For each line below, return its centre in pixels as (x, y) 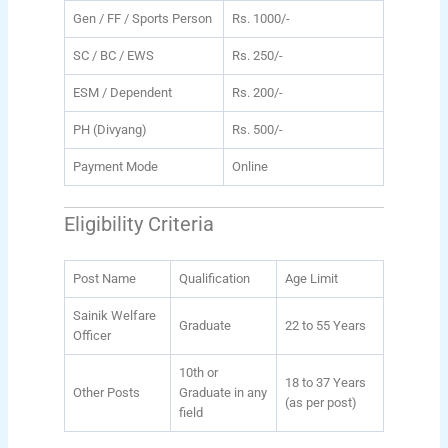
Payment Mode (115, 166)
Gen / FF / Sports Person (142, 18)
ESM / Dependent (122, 92)
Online (249, 166)
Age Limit (311, 278)
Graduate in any (222, 392)
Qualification (214, 278)
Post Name (104, 278)
